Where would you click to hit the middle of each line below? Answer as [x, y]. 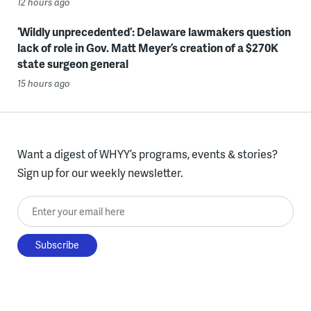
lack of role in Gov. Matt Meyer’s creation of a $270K [148, 48]
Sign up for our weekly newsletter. [100, 173]
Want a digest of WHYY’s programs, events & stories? [147, 154]
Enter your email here [70, 205]
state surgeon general [73, 64]
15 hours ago [43, 83]
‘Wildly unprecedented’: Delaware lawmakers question [154, 32]
